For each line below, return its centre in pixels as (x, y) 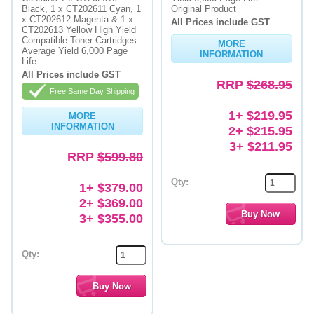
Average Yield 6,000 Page (75, 51)
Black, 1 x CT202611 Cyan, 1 (82, 9)
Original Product (204, 9)
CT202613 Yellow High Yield (79, 30)
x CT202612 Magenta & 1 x (78, 19)
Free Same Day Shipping (93, 91)
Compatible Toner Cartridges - (82, 40)
